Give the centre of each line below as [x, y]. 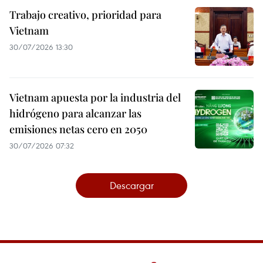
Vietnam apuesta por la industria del [95, 97]
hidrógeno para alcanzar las [75, 113]
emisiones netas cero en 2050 [78, 129]
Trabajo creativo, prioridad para [85, 14]
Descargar [131, 185]
